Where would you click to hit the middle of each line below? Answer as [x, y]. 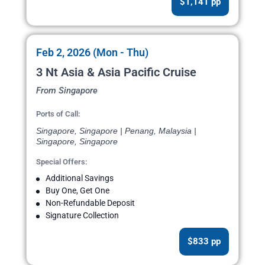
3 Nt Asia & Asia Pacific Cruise [116, 72]
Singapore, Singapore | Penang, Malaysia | [116, 131]
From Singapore [67, 91]
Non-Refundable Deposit [90, 203]
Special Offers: [62, 162]
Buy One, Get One [77, 191]
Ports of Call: [58, 114]
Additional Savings [80, 178]
